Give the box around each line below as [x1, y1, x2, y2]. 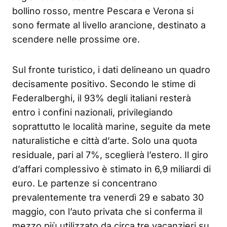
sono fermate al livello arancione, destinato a [12, 20, 206, 31]
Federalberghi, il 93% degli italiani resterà [12, 93, 191, 104]
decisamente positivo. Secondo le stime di [12, 79, 196, 90]
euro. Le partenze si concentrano [12, 178, 157, 189]
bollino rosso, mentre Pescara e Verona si [12, 6, 194, 17]
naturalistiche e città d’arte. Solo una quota [12, 135, 197, 146]
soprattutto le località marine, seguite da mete [12, 121, 211, 132]
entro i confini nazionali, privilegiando [12, 107, 173, 118]
